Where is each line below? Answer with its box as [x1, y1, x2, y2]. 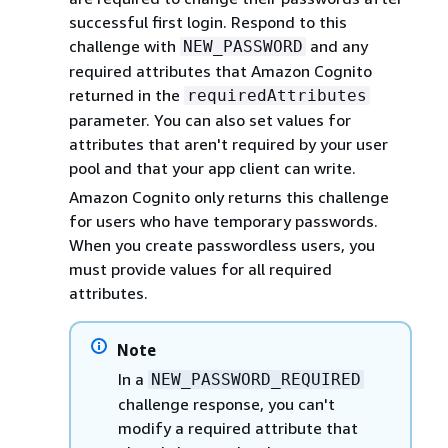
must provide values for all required [68, 258, 332, 279]
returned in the [68, 84, 184, 105]
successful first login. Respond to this [68, 11, 347, 32]
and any [305, 35, 368, 56]
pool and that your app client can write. [68, 157, 356, 178]
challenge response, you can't [117, 393, 335, 414]
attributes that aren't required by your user [68, 133, 388, 154]
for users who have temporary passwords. [68, 210, 378, 231]
